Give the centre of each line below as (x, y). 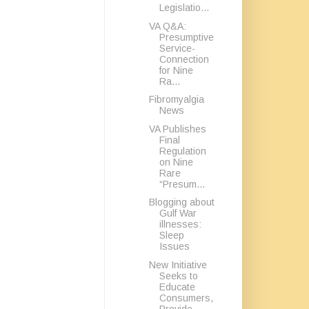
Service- (177, 48)
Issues (174, 246)
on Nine (176, 162)
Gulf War (178, 213)
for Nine (176, 70)
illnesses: (180, 224)
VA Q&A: (167, 26)
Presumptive (186, 37)
